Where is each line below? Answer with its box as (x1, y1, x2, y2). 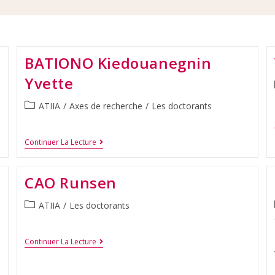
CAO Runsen (25, 172, 117, 193)
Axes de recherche (69, 100, 143, 112)
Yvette (25, 73, 74, 94)
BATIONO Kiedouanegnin (25, 53, 212, 74)
